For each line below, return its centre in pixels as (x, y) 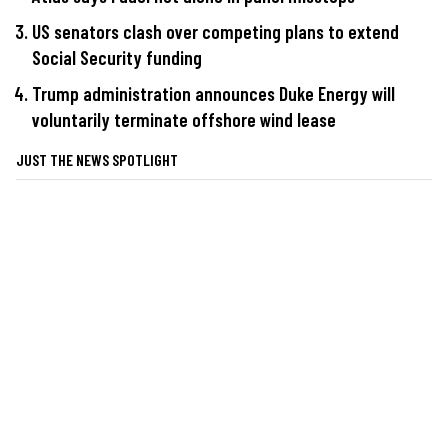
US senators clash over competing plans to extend (215, 32)
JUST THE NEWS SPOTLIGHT (97, 159)
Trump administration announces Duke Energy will (213, 93)
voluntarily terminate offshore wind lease (184, 119)
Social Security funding (117, 58)
